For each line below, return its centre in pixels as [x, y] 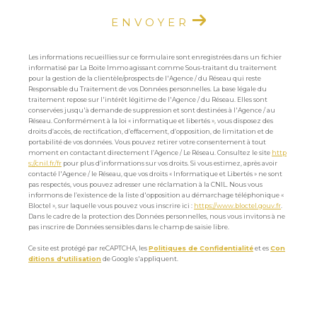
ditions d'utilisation [65, 259]
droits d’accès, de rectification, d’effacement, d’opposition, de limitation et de [151, 132]
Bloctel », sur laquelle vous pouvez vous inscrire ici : [111, 206]
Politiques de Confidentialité [201, 248]
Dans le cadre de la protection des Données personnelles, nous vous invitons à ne [157, 217]
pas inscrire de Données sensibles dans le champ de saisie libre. [129, 227]
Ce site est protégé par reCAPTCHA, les [88, 248]
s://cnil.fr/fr [45, 163]
